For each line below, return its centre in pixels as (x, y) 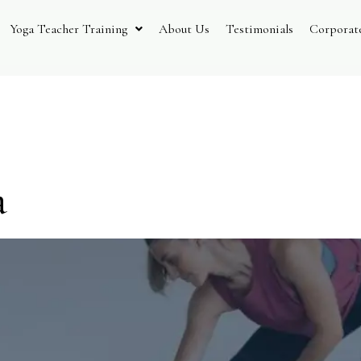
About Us (185, 29)
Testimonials (260, 29)
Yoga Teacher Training (69, 29)
